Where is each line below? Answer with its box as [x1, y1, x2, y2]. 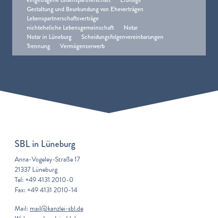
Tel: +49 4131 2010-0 [15, 175, 73, 185]
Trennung [27, 41, 50, 51]
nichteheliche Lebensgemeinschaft [27, 23, 114, 33]
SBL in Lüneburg [15, 137, 75, 151]
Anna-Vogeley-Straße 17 [15, 154, 80, 165]
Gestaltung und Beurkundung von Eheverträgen [27, 4, 144, 14]
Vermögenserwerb [60, 41, 105, 51]
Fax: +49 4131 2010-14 [15, 185, 77, 196]
